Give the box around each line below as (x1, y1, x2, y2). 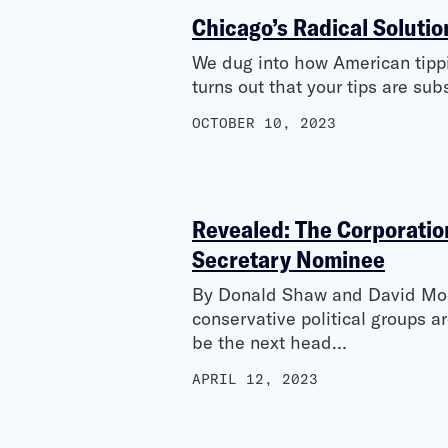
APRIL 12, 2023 (192, 369, 318, 388)
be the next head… (192, 330, 347, 353)
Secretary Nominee (192, 243, 385, 273)
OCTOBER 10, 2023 (192, 113, 336, 132)
